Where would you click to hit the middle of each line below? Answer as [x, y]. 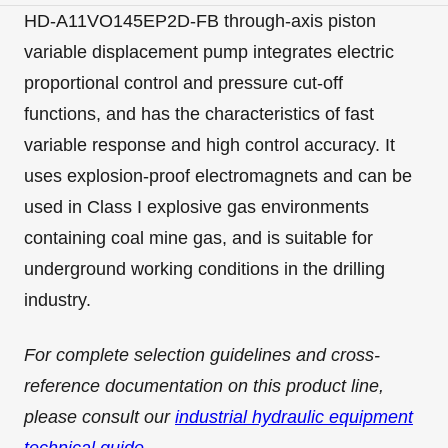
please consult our [99, 417]
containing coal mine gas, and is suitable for [198, 238]
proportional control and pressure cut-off [183, 83]
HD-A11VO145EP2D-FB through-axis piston [200, 21]
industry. [57, 300]
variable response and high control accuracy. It [209, 145]
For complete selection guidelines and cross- [202, 355]
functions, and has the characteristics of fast [199, 114]
